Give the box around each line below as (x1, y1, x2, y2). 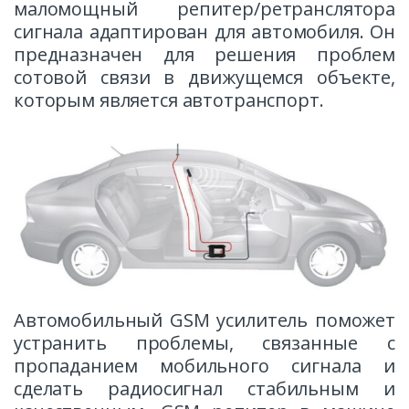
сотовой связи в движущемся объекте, (14, 65, 395, 90)
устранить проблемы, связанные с (14, 330, 395, 356)
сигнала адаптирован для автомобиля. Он (14, 19, 395, 45)
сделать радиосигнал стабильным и (14, 376, 395, 402)
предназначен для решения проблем (14, 42, 395, 68)
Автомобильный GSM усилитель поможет (14, 308, 395, 333)
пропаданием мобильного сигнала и (14, 353, 395, 379)
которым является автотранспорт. (14, 88, 324, 113)
